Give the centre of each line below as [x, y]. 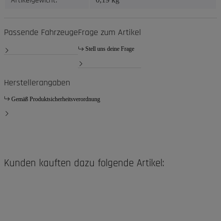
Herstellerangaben [37, 82]
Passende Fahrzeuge [41, 33]
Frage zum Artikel [110, 33]
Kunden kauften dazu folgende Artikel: [84, 163]
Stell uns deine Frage [110, 49]
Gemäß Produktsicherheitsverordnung [56, 99]
